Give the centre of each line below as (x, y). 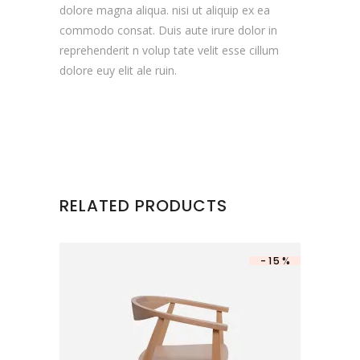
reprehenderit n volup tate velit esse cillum (169, 50)
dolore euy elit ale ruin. (118, 70)
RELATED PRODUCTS (143, 206)
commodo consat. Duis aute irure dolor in (168, 30)
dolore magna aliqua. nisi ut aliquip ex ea (165, 10)
